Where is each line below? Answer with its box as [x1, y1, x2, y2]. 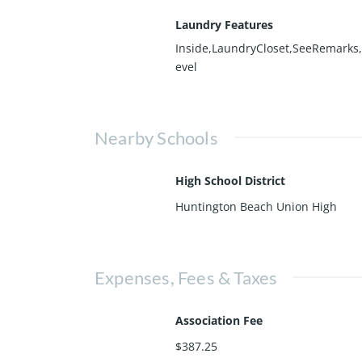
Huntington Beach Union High [175, 198, 337, 214]
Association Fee [175, 312, 263, 328]
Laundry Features [175, 16, 273, 32]
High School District [175, 172, 285, 188]
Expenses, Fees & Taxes [95, 266, 278, 288]
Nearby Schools [95, 126, 218, 149]
